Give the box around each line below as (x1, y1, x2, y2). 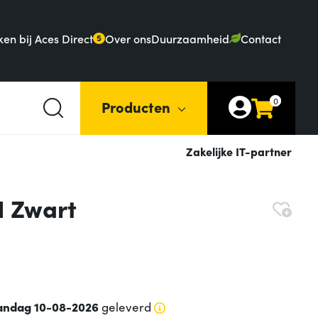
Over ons (105, 30, 152, 46)
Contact (241, 30, 281, 46)
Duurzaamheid (151, 30, 230, 46)
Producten (102, 96, 170, 116)
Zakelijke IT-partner (186, 143, 292, 160)
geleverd (98, 298, 151, 316)
